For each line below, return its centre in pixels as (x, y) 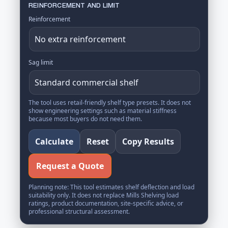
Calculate (54, 141)
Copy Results (148, 141)
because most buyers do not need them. (85, 119)
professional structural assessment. (79, 211)
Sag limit (41, 62)
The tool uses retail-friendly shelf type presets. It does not (110, 103)
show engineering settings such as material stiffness (103, 111)
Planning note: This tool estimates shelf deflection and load (111, 187)
